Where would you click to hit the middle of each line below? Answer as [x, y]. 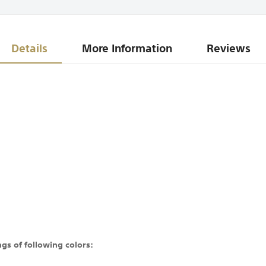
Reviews [229, 48]
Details [30, 48]
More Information [127, 48]
